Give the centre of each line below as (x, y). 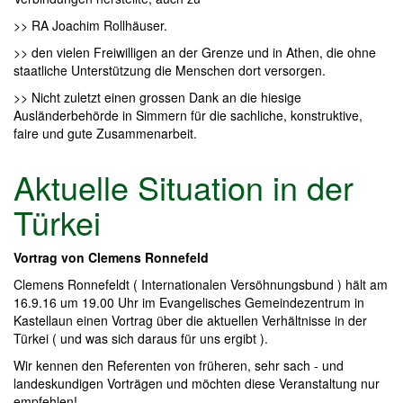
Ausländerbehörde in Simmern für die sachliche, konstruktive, (188, 115)
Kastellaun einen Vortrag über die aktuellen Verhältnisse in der (190, 320)
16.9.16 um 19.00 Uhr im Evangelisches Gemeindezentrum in (189, 302)
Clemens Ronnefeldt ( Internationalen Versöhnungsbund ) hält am (201, 284)
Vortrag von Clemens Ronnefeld (111, 257)
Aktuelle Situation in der (184, 186)
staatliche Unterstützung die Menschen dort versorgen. (170, 70)
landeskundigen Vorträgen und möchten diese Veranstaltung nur (197, 383)
